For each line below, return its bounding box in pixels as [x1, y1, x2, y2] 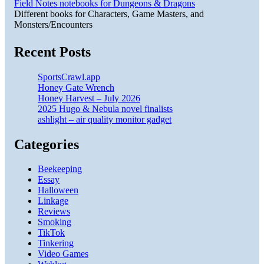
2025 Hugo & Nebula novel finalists [38, 103, 173, 114]
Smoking [38, 217, 71, 227]
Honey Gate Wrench [38, 82, 114, 93]
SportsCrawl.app [38, 71, 100, 82]
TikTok [38, 227, 65, 238]
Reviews [38, 206, 70, 217]
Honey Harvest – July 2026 [38, 93, 140, 103]
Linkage [38, 196, 68, 206]
